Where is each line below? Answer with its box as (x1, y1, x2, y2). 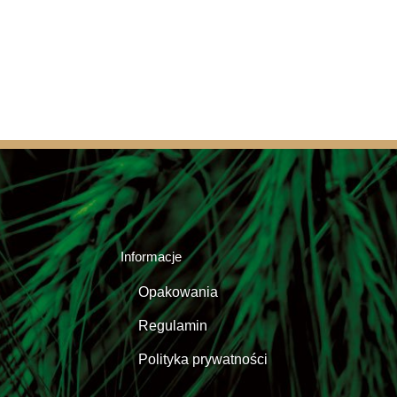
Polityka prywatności (138, 352, 268, 367)
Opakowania (138, 284, 218, 300)
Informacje (121, 249, 182, 264)
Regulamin (138, 318, 207, 333)
